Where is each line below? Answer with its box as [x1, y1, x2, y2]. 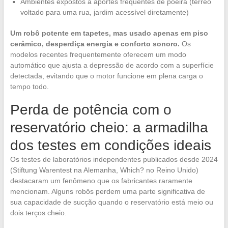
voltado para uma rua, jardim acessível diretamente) [20, 8, 189, 17]
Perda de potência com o [10, 102, 172, 118]
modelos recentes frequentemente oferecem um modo [10, 50, 186, 59]
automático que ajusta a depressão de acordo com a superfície [10, 61, 214, 70]
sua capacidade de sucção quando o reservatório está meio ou [10, 198, 213, 207]
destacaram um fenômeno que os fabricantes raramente [10, 177, 192, 185]
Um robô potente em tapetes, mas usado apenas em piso [10, 29, 208, 38]
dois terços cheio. [10, 209, 67, 217]
